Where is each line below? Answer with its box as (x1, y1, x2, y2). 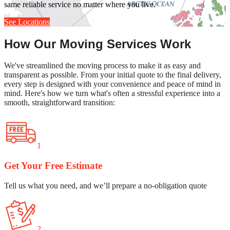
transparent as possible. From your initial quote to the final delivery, (4, 70, 221, 80)
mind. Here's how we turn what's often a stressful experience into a (4, 89, 220, 98)
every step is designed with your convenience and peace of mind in (4, 80, 221, 89)
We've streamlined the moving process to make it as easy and (4, 61, 201, 70)
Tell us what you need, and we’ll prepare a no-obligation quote (4, 181, 207, 190)
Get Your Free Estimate (4, 160, 102, 171)
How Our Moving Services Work (4, 36, 191, 51)
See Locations (4, 17, 50, 26)
